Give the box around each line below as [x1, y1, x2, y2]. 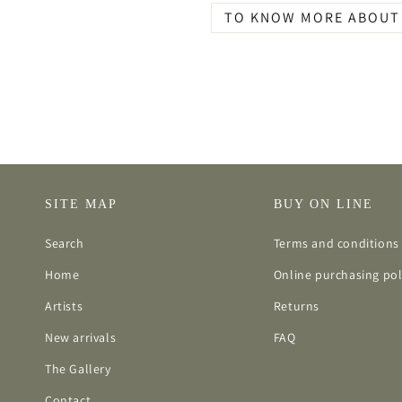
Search [45, 235, 84, 252]
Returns [273, 298, 319, 315]
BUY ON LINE [273, 197, 373, 212]
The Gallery [45, 361, 111, 378]
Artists [45, 298, 83, 315]
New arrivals [45, 329, 117, 346]
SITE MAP [45, 197, 118, 212]
